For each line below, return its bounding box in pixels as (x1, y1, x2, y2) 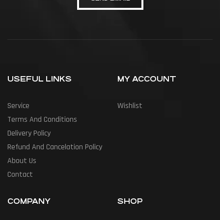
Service (7, 101, 29, 111)
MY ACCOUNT (117, 75, 176, 83)
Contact (7, 169, 33, 180)
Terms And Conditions (7, 114, 77, 125)
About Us (7, 156, 36, 166)
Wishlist (117, 101, 142, 111)
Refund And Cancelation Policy (7, 142, 102, 153)
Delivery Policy (7, 128, 51, 139)
